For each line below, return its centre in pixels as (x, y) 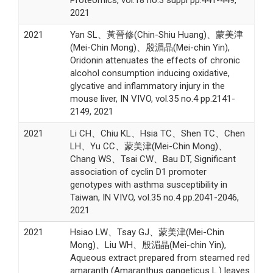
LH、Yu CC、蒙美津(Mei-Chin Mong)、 (148, 146)
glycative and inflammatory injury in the (147, 86)
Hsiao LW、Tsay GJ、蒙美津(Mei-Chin (147, 232)
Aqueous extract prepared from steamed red (160, 257)
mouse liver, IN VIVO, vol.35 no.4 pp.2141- (152, 98)
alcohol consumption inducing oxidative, (150, 73)
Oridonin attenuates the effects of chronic (155, 60)
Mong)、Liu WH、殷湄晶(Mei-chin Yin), (148, 245)
